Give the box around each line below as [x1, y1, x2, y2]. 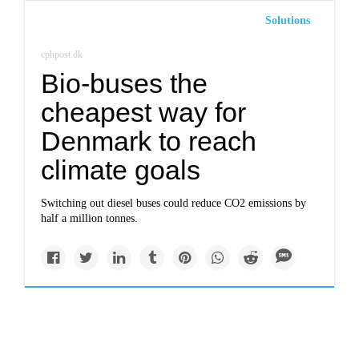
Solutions [264, 14, 310, 26]
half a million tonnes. [41, 212, 139, 224]
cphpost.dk [41, 49, 83, 60]
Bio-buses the [41, 68, 208, 99]
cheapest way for [41, 97, 247, 127]
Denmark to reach [41, 126, 257, 156]
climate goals [41, 155, 201, 185]
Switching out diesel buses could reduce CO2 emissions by [41, 197, 307, 209]
